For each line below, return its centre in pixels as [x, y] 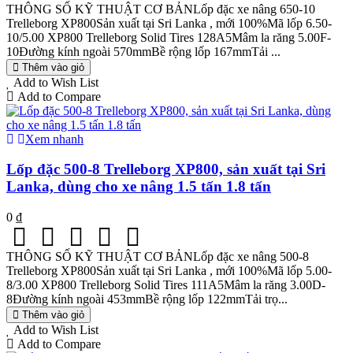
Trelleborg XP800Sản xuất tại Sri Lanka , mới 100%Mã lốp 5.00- [169, 271]
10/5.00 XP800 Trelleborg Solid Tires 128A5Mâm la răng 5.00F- [169, 37]
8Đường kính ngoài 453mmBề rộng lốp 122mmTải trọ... [147, 299]
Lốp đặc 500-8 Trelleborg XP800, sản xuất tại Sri [166, 169]
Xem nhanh [54, 139]
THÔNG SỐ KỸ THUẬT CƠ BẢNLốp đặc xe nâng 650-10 [161, 9]
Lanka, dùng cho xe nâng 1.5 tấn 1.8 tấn [139, 187]
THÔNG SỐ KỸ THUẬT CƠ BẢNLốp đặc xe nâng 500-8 [158, 257]
